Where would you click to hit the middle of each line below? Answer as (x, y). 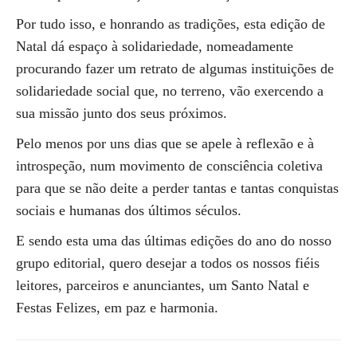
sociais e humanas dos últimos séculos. (129, 210)
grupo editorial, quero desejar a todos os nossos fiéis (168, 263)
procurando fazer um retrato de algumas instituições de (175, 69)
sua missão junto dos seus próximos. (122, 113)
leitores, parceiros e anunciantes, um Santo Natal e (163, 285)
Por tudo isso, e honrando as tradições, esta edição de (171, 24)
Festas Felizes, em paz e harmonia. (117, 308)
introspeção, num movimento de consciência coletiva (169, 166)
